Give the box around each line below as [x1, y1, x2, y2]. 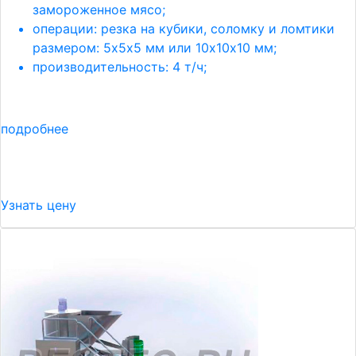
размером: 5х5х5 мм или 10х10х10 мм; [33, 40, 277, 56]
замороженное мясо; [33, 2, 165, 17]
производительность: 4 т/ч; [33, 59, 207, 75]
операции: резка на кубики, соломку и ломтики [33, 21, 335, 37]
